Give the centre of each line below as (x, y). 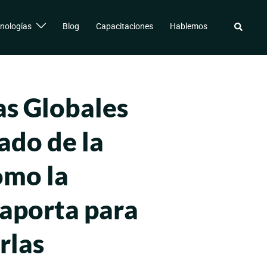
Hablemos (189, 26)
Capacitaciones (125, 26)
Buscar (246, 28)
